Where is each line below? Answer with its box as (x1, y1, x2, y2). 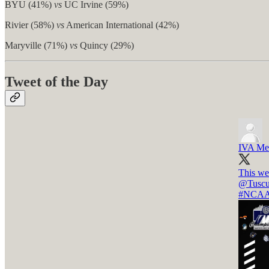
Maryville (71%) (5, 40, 70, 51)
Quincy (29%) (77, 40, 134, 51)
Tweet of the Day (5, 74, 108, 90)
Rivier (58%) (5, 20, 56, 31)
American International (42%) (64, 20, 179, 31)
